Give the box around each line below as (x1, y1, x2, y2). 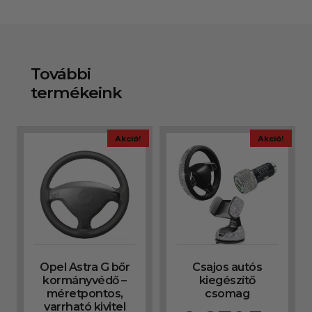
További (31, 63, 91, 84)
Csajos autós (192, 260, 263, 274)
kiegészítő (198, 273, 256, 288)
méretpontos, (46, 286, 123, 301)
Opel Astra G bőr (40, 260, 130, 274)
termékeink (31, 82, 123, 102)
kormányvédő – (42, 273, 127, 288)
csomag (205, 286, 250, 301)
